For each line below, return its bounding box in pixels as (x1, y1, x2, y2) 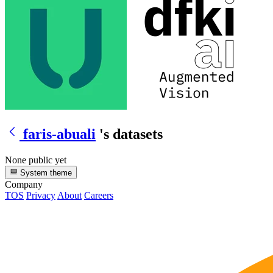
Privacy (26, 190, 55, 201)
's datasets (99, 126, 163, 142)
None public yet (5, 154, 66, 165)
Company (5, 179, 43, 190)
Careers (84, 190, 113, 201)
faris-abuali (23, 126, 96, 142)
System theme (18, 168, 73, 178)
